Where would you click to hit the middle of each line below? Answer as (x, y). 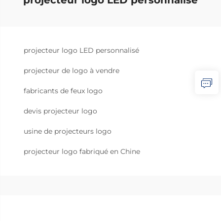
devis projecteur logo (60, 111)
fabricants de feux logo (63, 91)
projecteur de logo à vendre (72, 70)
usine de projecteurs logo (68, 131)
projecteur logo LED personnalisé (81, 50)
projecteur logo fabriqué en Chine (82, 151)
